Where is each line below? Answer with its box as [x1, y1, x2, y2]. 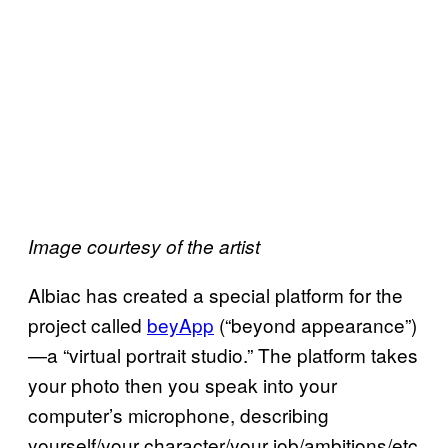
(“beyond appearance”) [214, 311, 417, 338]
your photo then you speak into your [28, 371, 337, 398]
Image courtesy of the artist [28, 233, 260, 259]
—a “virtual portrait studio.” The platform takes [28, 341, 418, 368]
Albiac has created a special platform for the [28, 281, 403, 308]
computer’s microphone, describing [28, 401, 329, 428]
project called [28, 311, 147, 338]
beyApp [147, 311, 214, 338]
